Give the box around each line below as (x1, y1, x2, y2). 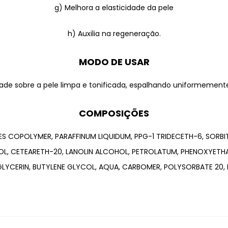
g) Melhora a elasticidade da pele (54, 2, 174, 13)
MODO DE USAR (78, 55, 150, 68)
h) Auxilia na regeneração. (67, 28, 161, 39)
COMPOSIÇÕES (79, 106, 149, 120)
